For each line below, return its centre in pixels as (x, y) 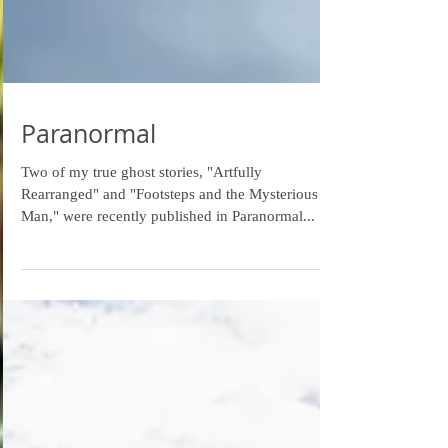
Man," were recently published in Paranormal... (168, 312)
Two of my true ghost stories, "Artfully (141, 268)
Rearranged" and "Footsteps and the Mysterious (169, 290)
